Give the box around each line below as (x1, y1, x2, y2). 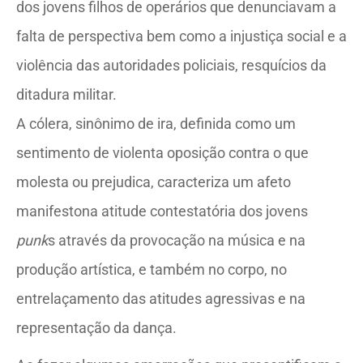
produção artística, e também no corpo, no (16, 261, 287, 278)
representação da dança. (16, 319, 177, 336)
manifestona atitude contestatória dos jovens (16, 203, 308, 220)
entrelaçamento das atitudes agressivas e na (16, 290, 305, 307)
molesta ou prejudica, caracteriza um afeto (16, 173, 291, 190)
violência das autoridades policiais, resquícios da (16, 57, 327, 74)
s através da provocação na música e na (48, 232, 305, 249)
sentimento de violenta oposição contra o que (16, 144, 309, 161)
